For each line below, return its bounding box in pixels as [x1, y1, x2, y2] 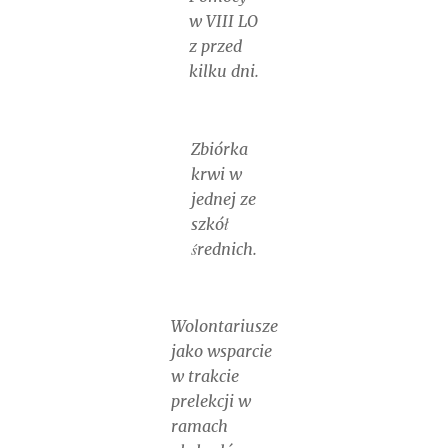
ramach [170, 416, 228, 437]
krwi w [191, 163, 242, 184]
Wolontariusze [170, 316, 278, 337]
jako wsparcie [170, 341, 272, 362]
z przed [188, 35, 242, 56]
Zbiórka [191, 138, 248, 159]
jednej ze [191, 188, 256, 209]
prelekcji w [170, 391, 251, 412]
